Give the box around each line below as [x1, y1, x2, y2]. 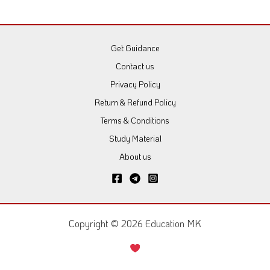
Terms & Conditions [101, 115, 169, 126]
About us [119, 151, 151, 162]
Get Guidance [110, 43, 160, 54]
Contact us [116, 61, 154, 72]
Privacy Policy [110, 79, 160, 90]
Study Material [108, 133, 162, 144]
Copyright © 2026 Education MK [69, 218, 201, 230]
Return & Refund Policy [94, 97, 176, 108]
